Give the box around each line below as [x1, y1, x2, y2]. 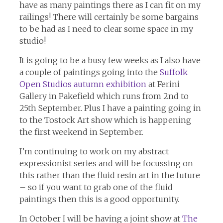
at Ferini [146, 79, 180, 90]
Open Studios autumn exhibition [19, 79, 146, 90]
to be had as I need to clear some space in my [19, 24, 193, 34]
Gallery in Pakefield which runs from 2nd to [19, 91, 189, 102]
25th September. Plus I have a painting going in [19, 103, 201, 113]
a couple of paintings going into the [19, 67, 160, 78]
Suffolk [159, 67, 188, 78]
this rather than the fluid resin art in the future [19, 170, 200, 181]
